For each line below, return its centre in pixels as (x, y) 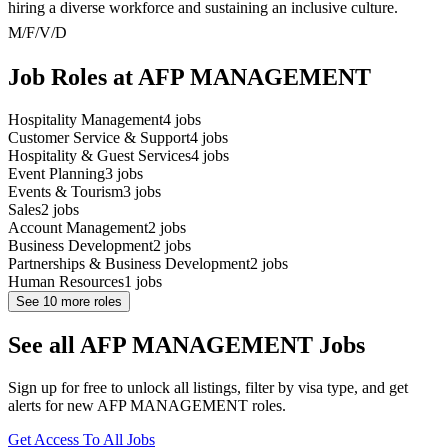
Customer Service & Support (99, 138)
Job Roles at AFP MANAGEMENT (189, 77)
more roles (89, 302)
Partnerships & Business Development (129, 264)
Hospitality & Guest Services (99, 156)
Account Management (78, 228)
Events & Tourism (65, 192)
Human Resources (66, 282)
